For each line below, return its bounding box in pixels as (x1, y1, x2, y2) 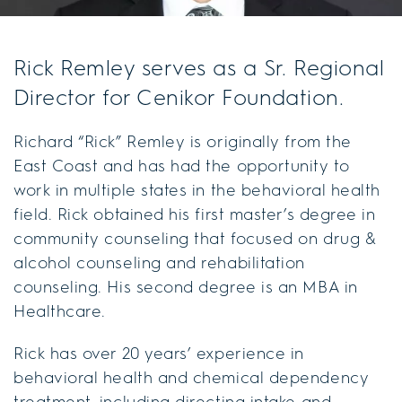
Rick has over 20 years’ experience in (13, 342, 304, 364)
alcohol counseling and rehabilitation (13, 251, 305, 274)
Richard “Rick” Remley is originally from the (13, 130, 352, 153)
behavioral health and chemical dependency (13, 366, 370, 389)
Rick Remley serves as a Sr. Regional (13, 53, 385, 82)
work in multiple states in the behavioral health (13, 179, 380, 201)
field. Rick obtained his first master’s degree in (13, 203, 376, 225)
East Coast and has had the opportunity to (13, 154, 350, 177)
